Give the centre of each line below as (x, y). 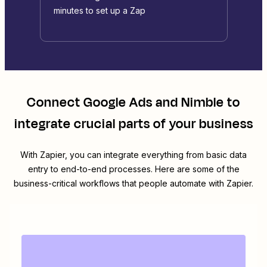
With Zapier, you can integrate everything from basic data (133, 155)
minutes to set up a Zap (99, 11)
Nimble (203, 103)
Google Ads (118, 103)
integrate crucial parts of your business (133, 124)
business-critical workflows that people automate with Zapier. (133, 184)
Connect (55, 103)
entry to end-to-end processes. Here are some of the (133, 169)
